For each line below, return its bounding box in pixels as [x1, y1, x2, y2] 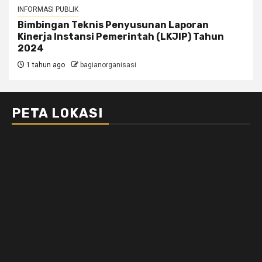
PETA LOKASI [12, 105, 103, 122]
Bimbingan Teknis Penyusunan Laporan [18, 19, 209, 31]
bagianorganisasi [80, 61, 136, 70]
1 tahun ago [25, 61, 65, 70]
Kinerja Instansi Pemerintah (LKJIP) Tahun [18, 31, 224, 43]
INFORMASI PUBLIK [18, 5, 78, 14]
